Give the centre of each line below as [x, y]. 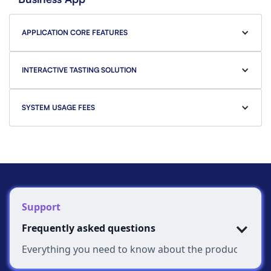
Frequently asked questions [89, 228]
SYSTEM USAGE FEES [58, 108]
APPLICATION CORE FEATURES [75, 33]
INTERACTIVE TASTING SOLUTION [79, 70]
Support [41, 207]
